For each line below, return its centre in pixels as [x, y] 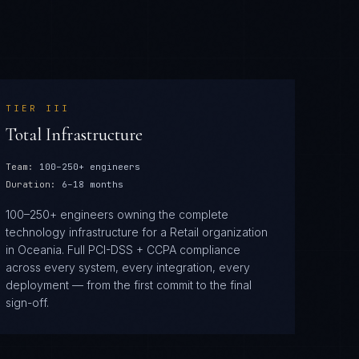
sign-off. [27, 303]
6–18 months [92, 184]
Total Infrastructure [74, 135]
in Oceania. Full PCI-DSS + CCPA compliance [123, 250]
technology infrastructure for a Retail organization [136, 232]
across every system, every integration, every [127, 267]
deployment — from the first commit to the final [128, 285]
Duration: [30, 184]
